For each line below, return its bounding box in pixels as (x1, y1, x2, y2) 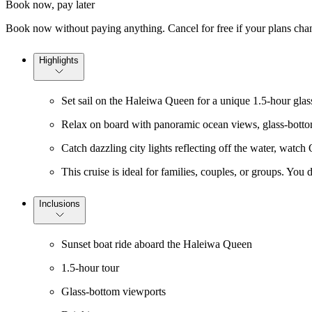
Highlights (39, 55, 79, 66)
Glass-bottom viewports (61, 286, 166, 298)
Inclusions (39, 198, 80, 210)
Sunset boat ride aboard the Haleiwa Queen (61, 238, 252, 251)
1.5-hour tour (61, 262, 119, 274)
